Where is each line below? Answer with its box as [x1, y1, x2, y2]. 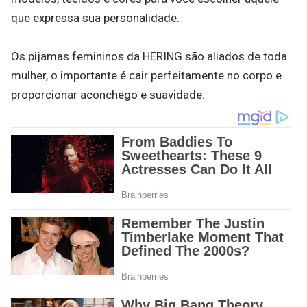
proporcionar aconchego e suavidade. [11, 88, 205, 101]
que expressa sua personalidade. [11, 11, 180, 25]
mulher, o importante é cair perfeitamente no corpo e [11, 69, 282, 82]
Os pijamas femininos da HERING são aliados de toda [11, 49, 287, 63]
